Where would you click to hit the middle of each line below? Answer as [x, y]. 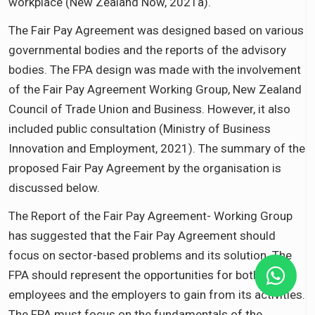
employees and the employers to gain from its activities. [157, 294]
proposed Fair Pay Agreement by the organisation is [145, 168]
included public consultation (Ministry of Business [140, 128]
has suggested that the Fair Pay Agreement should [142, 235]
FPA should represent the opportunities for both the [144, 275]
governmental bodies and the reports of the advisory [147, 50]
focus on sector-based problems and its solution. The [150, 255]
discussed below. [54, 187]
